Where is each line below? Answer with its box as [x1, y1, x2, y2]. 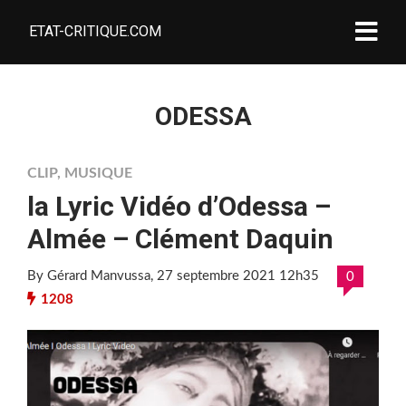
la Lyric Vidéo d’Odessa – [27, 190, 331, 222]
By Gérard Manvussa [27, 269, 150, 283]
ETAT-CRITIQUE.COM [29, 23, 161, 40]
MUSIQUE [64, 166, 132, 180]
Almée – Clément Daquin [27, 223, 333, 255]
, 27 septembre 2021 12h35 [150, 269, 319, 283]
